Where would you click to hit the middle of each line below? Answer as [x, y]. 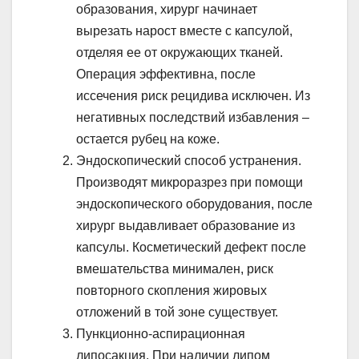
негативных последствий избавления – [193, 117]
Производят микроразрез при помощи [190, 182]
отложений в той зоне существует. [177, 312]
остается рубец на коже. [148, 139]
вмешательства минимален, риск [175, 268]
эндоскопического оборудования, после [194, 204]
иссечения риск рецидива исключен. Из [193, 95]
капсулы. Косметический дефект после [191, 247]
